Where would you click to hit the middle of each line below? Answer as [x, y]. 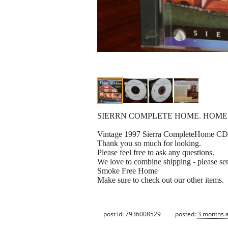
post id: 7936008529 [132, 214]
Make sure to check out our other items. [161, 180]
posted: [186, 214]
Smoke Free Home [127, 171]
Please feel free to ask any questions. [156, 153]
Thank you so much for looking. [149, 144]
